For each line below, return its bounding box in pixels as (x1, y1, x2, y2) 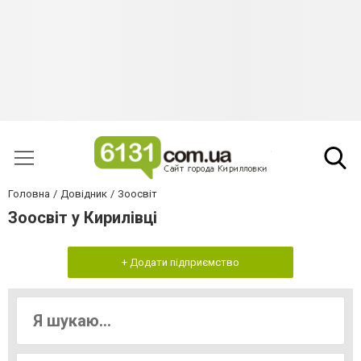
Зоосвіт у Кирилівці (8, 208, 157, 227)
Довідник (60, 188, 107, 200)
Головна (8, 188, 50, 200)
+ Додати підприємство (122, 256, 239, 268)
